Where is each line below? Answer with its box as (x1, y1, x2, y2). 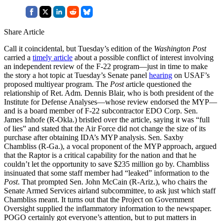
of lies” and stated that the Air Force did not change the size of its (4, 124, 206, 133)
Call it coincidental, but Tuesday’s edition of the (4, 44, 154, 53)
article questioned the (124, 79, 191, 88)
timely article (33, 53, 73, 62)
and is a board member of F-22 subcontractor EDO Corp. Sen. (4, 106, 198, 115)
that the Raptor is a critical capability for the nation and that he (4, 150, 196, 159)
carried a (4, 53, 33, 62)
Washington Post (154, 44, 206, 53)
